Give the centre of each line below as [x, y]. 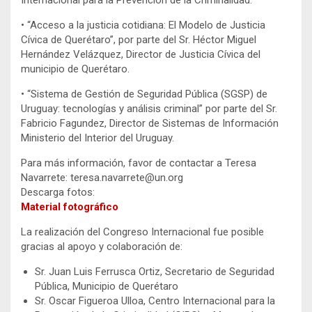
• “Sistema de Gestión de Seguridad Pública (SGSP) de [144, 94]
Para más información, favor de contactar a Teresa [139, 163]
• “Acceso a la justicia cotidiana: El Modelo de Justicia [143, 25]
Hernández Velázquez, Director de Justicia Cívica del [141, 55]
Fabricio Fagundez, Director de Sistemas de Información [150, 124]
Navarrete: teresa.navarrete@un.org [102, 178]
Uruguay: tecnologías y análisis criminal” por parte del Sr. [149, 109]
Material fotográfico [70, 207]
